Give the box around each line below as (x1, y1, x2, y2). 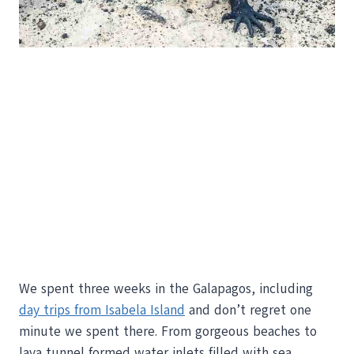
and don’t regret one (185, 300, 311, 319)
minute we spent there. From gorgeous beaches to (19, 322, 317, 341)
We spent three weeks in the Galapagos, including (19, 279, 313, 298)
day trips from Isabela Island (19, 300, 185, 319)
